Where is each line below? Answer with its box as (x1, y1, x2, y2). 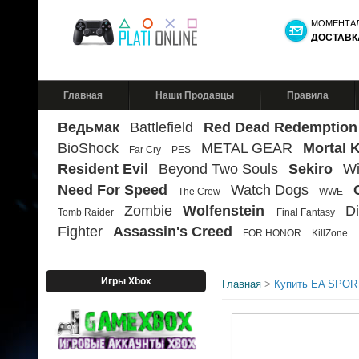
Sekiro (288, 161, 333, 177)
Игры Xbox (100, 276, 151, 287)
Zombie (124, 203, 172, 219)
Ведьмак (58, 119, 119, 135)
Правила (287, 90, 329, 101)
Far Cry (129, 144, 161, 155)
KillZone (312, 228, 348, 239)
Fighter (58, 224, 103, 240)
